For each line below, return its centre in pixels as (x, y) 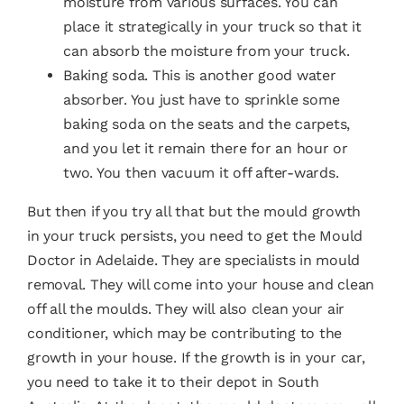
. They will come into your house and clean (229, 284)
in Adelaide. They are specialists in (196, 260)
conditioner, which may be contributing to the (184, 333)
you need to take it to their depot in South (173, 381)
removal (55, 284)
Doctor (51, 260)
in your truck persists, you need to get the (173, 235)
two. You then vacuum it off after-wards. (201, 172)
